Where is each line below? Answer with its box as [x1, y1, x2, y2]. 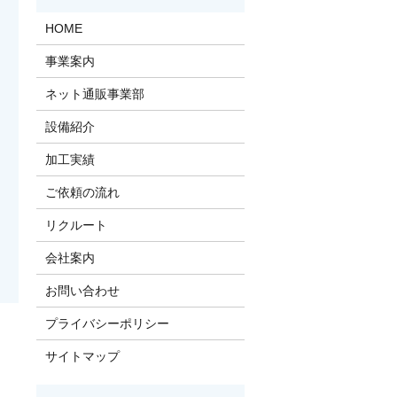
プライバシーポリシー [44, 315, 169, 331]
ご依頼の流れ [44, 184, 120, 199]
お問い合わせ [44, 283, 120, 298]
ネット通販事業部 [44, 86, 144, 101]
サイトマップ [44, 348, 120, 363]
